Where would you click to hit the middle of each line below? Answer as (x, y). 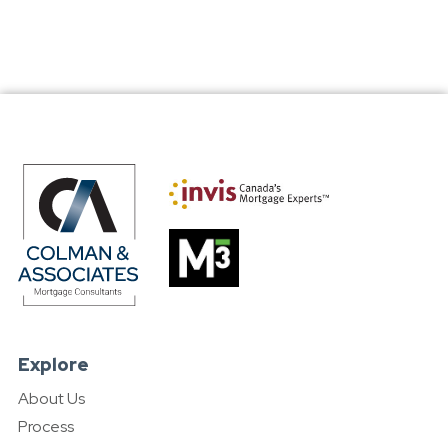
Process (45, 427)
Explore (53, 365)
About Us (51, 399)
